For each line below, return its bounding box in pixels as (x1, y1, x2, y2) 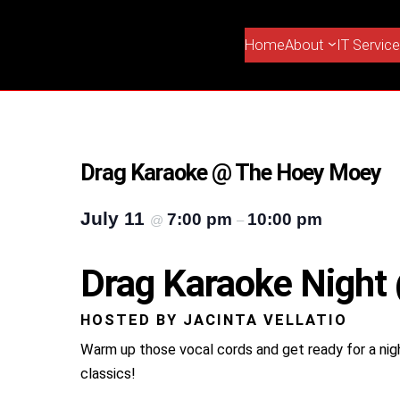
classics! (79, 364, 136, 382)
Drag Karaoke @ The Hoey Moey (79, 158, 381, 186)
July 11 (79, 207, 150, 229)
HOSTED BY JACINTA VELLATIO (79, 311, 347, 329)
